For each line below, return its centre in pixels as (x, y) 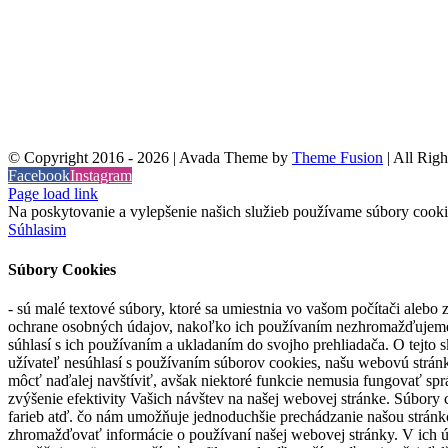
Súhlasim (37, 230)
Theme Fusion (337, 158)
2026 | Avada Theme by (214, 158)
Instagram (101, 176)
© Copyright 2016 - (72, 158)
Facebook (39, 176)
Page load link (53, 194)
